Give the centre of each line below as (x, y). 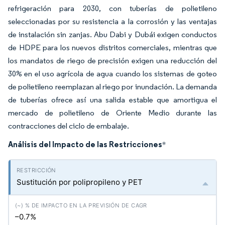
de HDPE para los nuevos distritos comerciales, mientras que (113, 47)
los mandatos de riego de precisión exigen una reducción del (113, 61)
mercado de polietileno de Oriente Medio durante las (113, 113)
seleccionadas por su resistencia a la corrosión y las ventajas (113, 21)
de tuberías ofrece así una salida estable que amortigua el (113, 100)
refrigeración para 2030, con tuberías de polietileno (113, 8)
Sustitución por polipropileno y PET (80, 182)
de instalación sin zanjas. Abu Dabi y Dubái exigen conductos (113, 34)
